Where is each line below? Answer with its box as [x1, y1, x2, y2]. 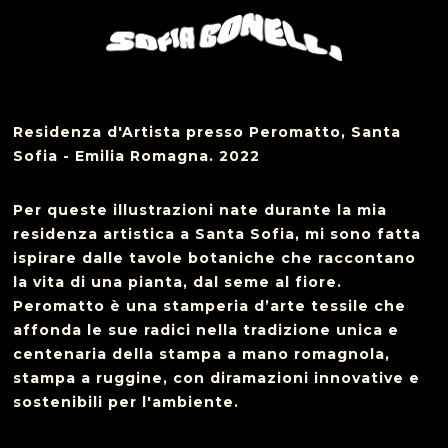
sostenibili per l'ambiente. [13, 393, 240, 411]
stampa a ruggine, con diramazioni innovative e [13, 369, 421, 387]
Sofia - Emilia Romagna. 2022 [13, 147, 261, 165]
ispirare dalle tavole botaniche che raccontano [13, 249, 417, 267]
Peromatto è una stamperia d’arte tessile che [13, 297, 407, 315]
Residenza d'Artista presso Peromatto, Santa [13, 123, 402, 141]
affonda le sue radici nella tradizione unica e [13, 321, 400, 339]
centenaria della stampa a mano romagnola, [13, 345, 391, 363]
